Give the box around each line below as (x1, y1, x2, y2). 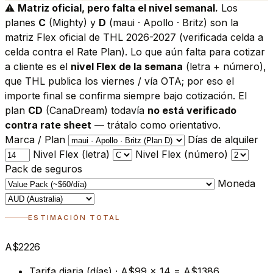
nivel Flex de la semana (71, 60, 183, 73)
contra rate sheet (5, 119, 91, 131)
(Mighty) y (46, 16, 99, 29)
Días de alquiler (188, 133, 258, 146)
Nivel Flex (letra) (33, 148, 110, 160)
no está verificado (147, 104, 236, 116)
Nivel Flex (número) (135, 148, 228, 160)
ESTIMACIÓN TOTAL (28, 213, 121, 222)
